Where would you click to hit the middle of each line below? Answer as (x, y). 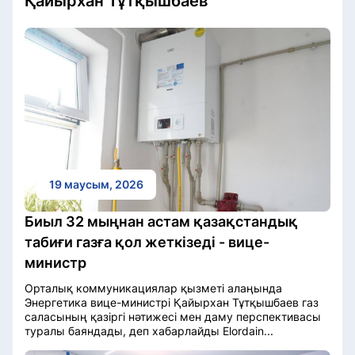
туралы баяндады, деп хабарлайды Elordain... (149, 330)
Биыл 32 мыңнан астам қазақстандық (161, 221)
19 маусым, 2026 (96, 184)
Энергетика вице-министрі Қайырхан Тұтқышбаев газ (172, 302)
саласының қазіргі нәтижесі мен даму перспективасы (173, 316)
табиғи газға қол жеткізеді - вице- (147, 242)
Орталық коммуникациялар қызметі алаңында (153, 288)
